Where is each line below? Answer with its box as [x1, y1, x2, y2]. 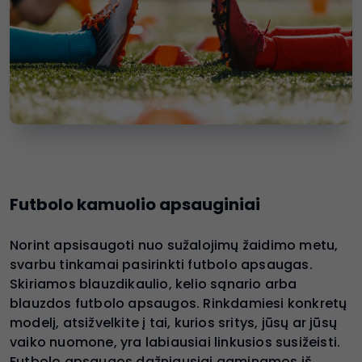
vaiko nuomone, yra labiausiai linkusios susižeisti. [10, 333, 341, 352]
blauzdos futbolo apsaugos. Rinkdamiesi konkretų [10, 294, 347, 314]
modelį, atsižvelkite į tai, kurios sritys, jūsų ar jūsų [10, 314, 338, 333]
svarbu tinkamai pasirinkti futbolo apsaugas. [10, 255, 313, 275]
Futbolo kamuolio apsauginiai [10, 193, 260, 217]
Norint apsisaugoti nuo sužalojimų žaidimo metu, [10, 236, 339, 255]
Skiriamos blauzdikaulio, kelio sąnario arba [10, 275, 297, 294]
